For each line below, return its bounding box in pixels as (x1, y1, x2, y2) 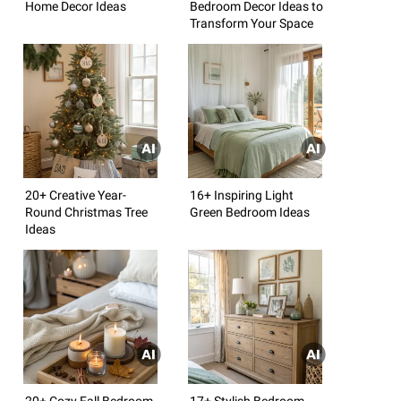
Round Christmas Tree (25, 204, 148, 219)
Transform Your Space (190, 15, 313, 30)
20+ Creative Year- (25, 187, 126, 202)
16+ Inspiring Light (190, 187, 294, 202)
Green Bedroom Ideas (190, 204, 310, 219)
